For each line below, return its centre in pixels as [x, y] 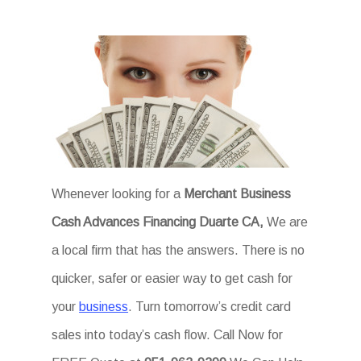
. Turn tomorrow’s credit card [210, 307]
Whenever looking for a [118, 194]
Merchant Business [238, 194]
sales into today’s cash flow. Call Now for [168, 335]
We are [286, 222]
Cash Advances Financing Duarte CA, [158, 222]
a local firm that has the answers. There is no [178, 250]
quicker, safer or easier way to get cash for [172, 278]
